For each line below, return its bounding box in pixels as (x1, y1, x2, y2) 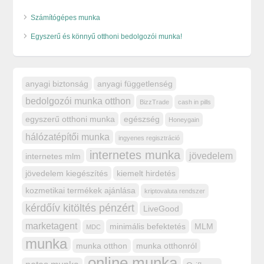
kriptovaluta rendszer (144, 187, 206, 194)
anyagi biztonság (25, 78, 89, 88)
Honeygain (169, 115, 200, 123)
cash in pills (178, 98, 212, 105)
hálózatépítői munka (25, 131, 110, 142)
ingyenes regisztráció (118, 134, 180, 141)
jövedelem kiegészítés (25, 168, 108, 178)
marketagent (25, 220, 78, 231)
